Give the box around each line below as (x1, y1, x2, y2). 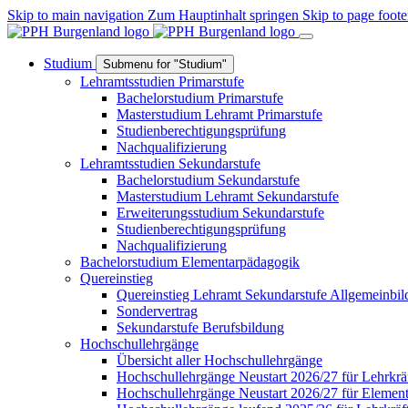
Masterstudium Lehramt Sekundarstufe (117, 189, 339, 204)
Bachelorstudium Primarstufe (117, 90, 283, 106)
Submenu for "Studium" (103, 57, 227, 71)
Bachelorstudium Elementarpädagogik (80, 254, 300, 270)
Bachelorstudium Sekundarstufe (117, 172, 300, 188)
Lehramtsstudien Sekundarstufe (80, 156, 260, 171)
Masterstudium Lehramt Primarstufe (117, 107, 322, 122)
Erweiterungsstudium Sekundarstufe (117, 205, 324, 220)
